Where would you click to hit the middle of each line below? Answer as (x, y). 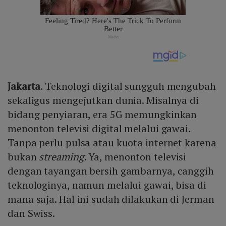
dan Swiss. (32, 213)
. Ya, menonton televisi (135, 157)
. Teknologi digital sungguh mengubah (128, 86)
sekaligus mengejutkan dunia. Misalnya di (103, 100)
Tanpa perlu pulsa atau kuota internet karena (112, 143)
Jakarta (24, 86)
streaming (62, 157)
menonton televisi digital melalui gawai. (99, 129)
